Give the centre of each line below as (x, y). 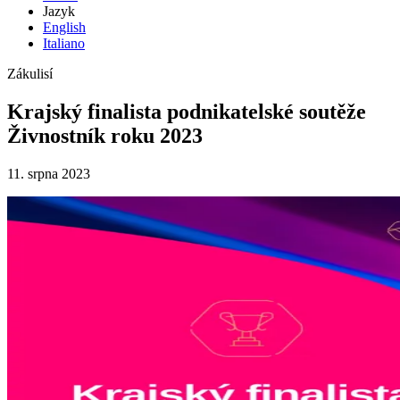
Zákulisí (30, 74)
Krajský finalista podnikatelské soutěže (187, 111)
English (64, 27)
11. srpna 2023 (49, 173)
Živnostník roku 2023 (105, 135)
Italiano (64, 43)
